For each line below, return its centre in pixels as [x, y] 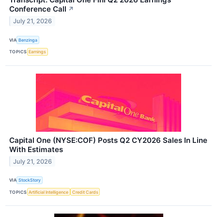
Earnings [38, 52]
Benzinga [28, 40]
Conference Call [38, 9]
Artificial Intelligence [49, 192]
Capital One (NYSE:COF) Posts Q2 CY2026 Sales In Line [108, 140]
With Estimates [36, 149]
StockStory [30, 180]
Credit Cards [85, 192]
